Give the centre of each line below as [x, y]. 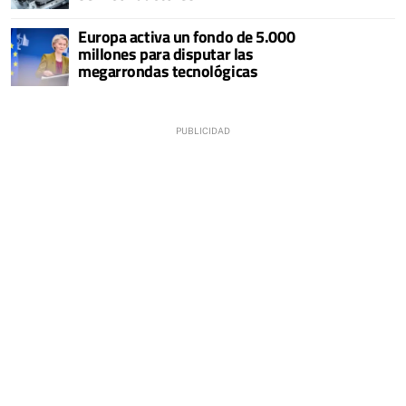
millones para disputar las [166, 54]
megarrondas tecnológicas [168, 71]
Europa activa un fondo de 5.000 [187, 37]
